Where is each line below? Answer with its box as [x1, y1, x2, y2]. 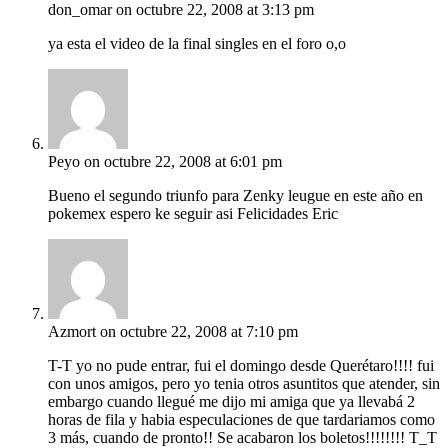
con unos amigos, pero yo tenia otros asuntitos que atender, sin [48, 375, 440, 393]
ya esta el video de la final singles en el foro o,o [48, 35, 346, 53]
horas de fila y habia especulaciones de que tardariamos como [48, 411, 435, 429]
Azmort [48, 323, 96, 341]
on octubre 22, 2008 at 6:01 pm [84, 153, 282, 171]
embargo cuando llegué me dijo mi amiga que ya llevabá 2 [48, 393, 415, 411]
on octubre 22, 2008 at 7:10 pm [100, 323, 298, 341]
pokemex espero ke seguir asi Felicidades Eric [48, 205, 338, 223]
